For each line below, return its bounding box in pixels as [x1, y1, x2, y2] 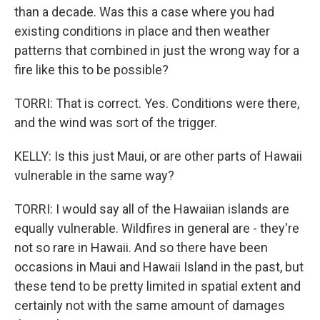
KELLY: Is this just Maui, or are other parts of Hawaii [14, 149, 302, 164]
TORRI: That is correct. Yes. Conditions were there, [14, 96, 299, 111]
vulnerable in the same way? [14, 168, 174, 183]
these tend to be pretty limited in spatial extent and [14, 279, 301, 294]
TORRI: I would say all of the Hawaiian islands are [14, 201, 289, 216]
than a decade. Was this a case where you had [14, 4, 274, 19]
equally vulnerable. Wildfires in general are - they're [14, 221, 299, 236]
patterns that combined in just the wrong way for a [14, 43, 299, 58]
